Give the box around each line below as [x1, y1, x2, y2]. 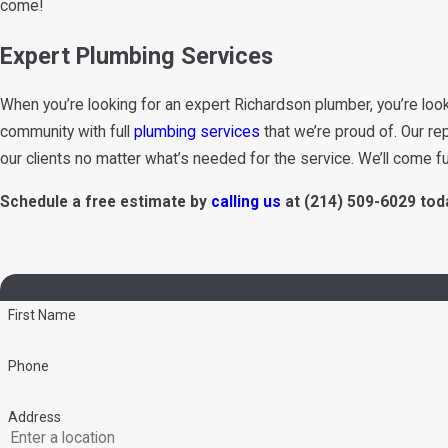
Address [7, 408, 61, 425]
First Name [7, 307, 76, 324]
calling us [211, 192, 281, 211]
